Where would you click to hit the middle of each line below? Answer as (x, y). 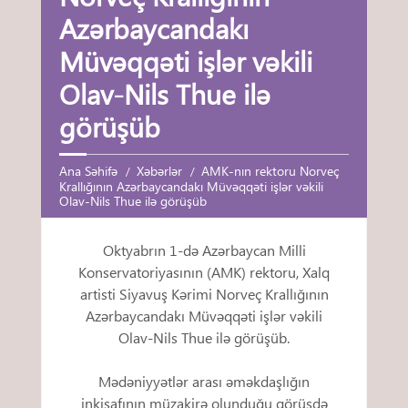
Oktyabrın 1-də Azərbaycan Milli (204, 250)
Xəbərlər (159, 171)
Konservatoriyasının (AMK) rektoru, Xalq (204, 272)
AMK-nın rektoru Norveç (270, 171)
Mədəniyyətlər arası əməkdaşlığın (204, 382)
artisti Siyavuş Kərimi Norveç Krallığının (204, 294)
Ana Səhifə (88, 171)
